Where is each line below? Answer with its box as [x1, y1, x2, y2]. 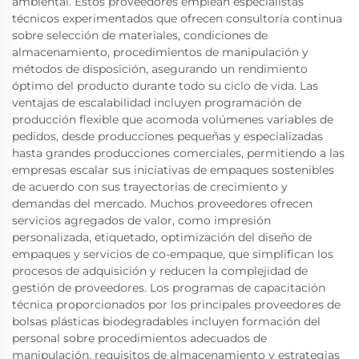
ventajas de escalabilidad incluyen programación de [12, 95, 301, 110]
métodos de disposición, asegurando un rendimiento [12, 62, 308, 76]
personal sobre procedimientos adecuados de [12, 331, 267, 345]
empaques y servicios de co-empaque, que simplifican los [12, 247, 333, 261]
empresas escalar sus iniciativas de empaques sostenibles [12, 163, 334, 177]
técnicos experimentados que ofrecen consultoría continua [12, 11, 342, 26]
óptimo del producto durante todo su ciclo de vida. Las [12, 79, 318, 93]
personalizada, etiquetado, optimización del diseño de [12, 230, 312, 244]
